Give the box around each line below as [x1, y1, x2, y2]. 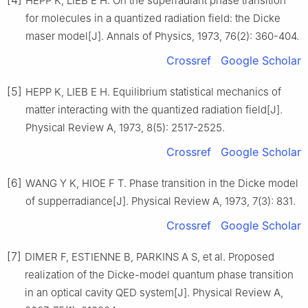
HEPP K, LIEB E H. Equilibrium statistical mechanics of [25, 85, 281, 98]
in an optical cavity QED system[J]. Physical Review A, [25, 285, 283, 299]
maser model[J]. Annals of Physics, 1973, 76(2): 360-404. [25, 29, 299, 43]
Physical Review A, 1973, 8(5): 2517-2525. [25, 120, 225, 134]
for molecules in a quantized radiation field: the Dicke [25, 11, 280, 25]
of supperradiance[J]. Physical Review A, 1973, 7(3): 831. [25, 194, 296, 208]
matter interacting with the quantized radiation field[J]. [25, 102, 283, 116]
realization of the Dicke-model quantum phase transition [25, 267, 294, 281]
